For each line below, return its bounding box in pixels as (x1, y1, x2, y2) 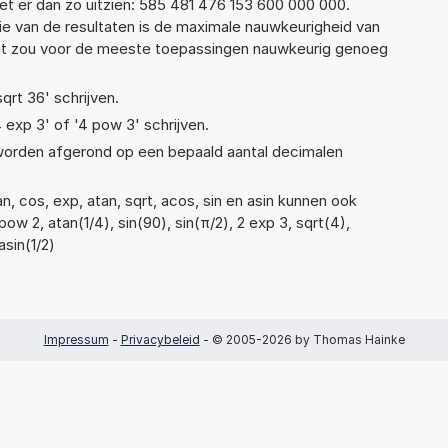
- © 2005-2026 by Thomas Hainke (199, 331, 405, 347)
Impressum (43, 331, 109, 347)
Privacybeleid (120, 331, 200, 347)
